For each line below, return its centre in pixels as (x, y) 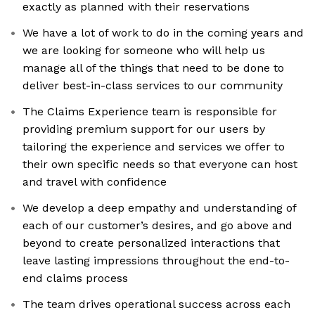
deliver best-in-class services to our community (153, 86)
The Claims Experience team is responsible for (150, 112)
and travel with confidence (95, 182)
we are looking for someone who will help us (144, 51)
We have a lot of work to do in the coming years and (163, 33)
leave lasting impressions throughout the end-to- (156, 261)
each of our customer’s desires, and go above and (157, 226)
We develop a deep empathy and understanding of (160, 208)
